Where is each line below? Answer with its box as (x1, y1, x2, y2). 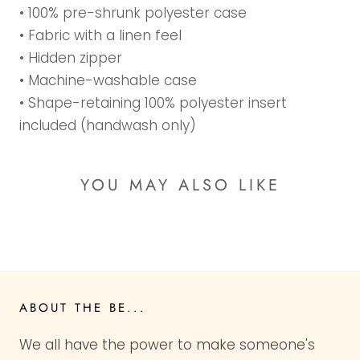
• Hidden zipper (19, 48, 122, 67)
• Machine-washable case (19, 71, 197, 90)
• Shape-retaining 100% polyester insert (19, 93, 287, 112)
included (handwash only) (19, 116, 196, 135)
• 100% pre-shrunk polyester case (19, 3, 247, 22)
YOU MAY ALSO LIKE (80, 173, 280, 197)
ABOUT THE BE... (19, 298, 146, 317)
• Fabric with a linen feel (19, 26, 182, 45)
